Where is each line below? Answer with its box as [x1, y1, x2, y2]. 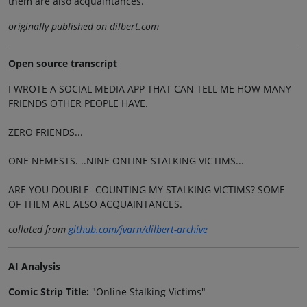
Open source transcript [8, 57, 117, 71]
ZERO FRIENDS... [8, 125, 83, 139]
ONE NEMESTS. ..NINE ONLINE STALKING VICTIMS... [8, 154, 244, 168]
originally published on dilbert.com [8, 20, 159, 34]
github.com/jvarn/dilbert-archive [69, 223, 208, 236]
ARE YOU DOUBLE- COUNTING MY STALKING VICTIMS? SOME [8, 183, 285, 197]
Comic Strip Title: [8, 285, 89, 299]
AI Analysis [8, 260, 60, 273]
